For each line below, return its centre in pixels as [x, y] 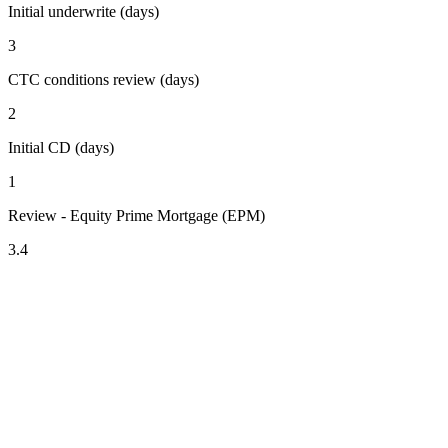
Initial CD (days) [61, 148]
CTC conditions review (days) [103, 80]
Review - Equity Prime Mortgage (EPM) [136, 216]
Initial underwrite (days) [83, 12]
